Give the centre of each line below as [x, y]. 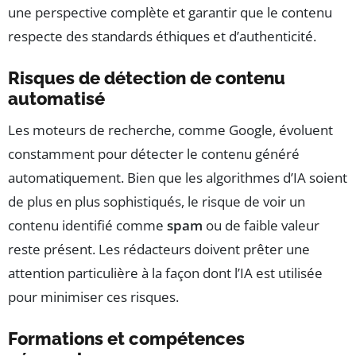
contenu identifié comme [87, 225]
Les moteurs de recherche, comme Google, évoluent [170, 130]
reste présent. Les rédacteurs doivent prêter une [159, 249]
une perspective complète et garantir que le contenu [170, 12]
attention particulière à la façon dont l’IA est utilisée [165, 273]
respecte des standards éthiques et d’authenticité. [162, 36]
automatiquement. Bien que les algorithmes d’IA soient [178, 177]
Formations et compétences [126, 338]
